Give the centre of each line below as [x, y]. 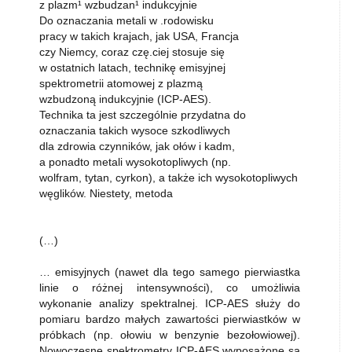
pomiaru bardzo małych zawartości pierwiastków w [170, 319]
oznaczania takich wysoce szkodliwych [135, 130]
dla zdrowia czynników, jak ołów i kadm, [137, 146]
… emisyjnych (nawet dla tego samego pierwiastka [170, 272]
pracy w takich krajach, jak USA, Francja [139, 36]
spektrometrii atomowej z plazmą [121, 83]
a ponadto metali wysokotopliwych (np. [135, 162]
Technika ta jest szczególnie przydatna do [143, 115]
